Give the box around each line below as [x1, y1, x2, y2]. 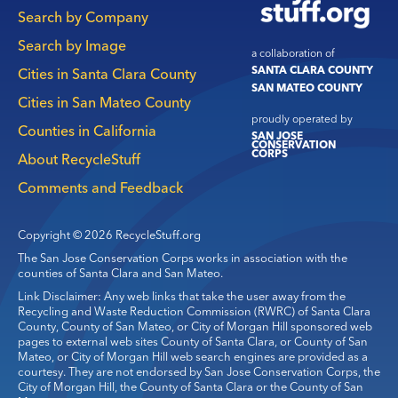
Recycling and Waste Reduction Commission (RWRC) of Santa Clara [18, 303, 370, 318]
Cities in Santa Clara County [18, 64, 196, 83]
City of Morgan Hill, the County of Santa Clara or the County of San [18, 378, 363, 394]
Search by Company [18, 7, 148, 26]
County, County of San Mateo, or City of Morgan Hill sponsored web [18, 318, 372, 333]
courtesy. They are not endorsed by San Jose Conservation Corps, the [18, 363, 380, 378]
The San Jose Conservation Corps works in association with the [18, 250, 347, 265]
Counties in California [18, 121, 156, 139]
